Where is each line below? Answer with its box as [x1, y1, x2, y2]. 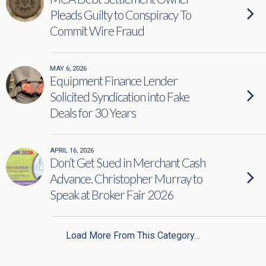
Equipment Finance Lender [50, 73, 178, 88]
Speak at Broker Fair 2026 [50, 187, 173, 202]
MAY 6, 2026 [50, 65, 87, 72]
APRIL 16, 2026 [50, 147, 94, 154]
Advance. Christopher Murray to [50, 171, 202, 186]
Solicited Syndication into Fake [50, 89, 189, 104]
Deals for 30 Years [50, 105, 136, 120]
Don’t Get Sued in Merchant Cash [50, 155, 205, 170]
